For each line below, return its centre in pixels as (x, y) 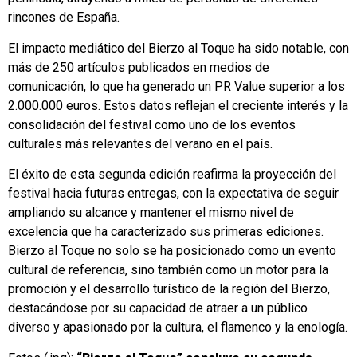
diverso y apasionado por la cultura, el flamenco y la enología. (178, 328)
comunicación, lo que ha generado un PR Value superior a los (177, 86)
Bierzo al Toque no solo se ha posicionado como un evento (172, 251)
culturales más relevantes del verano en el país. (140, 143)
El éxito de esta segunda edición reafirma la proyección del (172, 175)
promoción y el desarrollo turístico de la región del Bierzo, (169, 289)
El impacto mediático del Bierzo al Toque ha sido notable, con (178, 48)
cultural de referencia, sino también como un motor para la (168, 270)
